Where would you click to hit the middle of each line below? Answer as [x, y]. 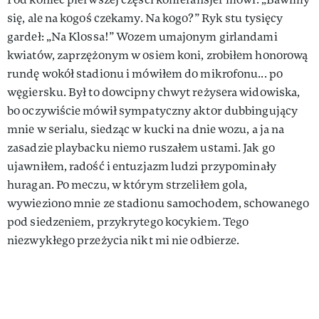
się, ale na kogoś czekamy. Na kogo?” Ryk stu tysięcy [145, 18]
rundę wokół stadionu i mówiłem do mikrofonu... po [145, 73]
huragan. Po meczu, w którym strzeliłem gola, [127, 184]
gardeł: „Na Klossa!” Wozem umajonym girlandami [142, 36]
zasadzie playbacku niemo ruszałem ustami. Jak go [141, 147]
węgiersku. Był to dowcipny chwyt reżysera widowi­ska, [154, 92]
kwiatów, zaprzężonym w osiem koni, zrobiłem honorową [158, 55]
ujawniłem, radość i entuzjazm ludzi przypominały [142, 166]
